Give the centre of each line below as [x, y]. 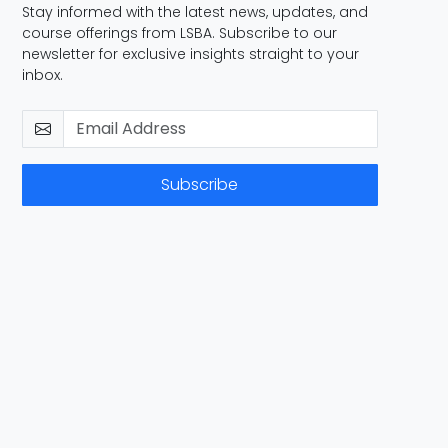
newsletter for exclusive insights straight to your [191, 54]
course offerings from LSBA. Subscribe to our [180, 33]
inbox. [43, 75]
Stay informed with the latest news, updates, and [195, 12]
